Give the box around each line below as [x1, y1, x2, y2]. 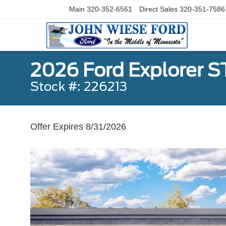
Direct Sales [139, 5, 178, 14]
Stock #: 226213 [30, 79, 127, 94]
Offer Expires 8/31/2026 [30, 122, 126, 132]
